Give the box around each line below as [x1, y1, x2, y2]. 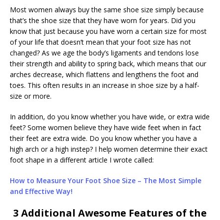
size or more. [10, 91, 52, 101]
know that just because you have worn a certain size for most [10, 26, 207, 36]
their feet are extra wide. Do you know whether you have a [10, 133, 197, 143]
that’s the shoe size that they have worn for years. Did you [10, 15, 195, 25]
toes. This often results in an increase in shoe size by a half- [10, 80, 199, 90]
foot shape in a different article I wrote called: [10, 155, 154, 165]
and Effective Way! [10, 186, 73, 196]
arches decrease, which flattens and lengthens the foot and [10, 69, 198, 79]
